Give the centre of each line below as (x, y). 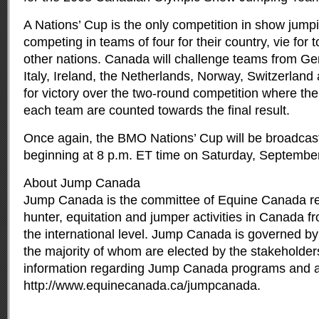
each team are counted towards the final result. (157, 110)
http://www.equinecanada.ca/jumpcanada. (142, 286)
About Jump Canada (82, 183)
